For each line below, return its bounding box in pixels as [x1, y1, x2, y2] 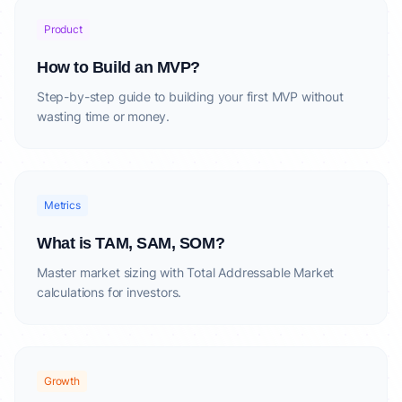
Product [44, 22, 83, 36]
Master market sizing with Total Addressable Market [37, 265, 335, 280]
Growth [44, 374, 80, 388]
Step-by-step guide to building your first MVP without [37, 89, 344, 104]
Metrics [44, 198, 81, 212]
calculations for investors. [37, 284, 182, 300]
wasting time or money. [37, 109, 170, 124]
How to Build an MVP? [37, 58, 200, 76]
